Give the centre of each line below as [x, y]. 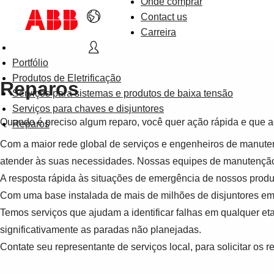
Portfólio [30, 63]
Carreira [158, 32]
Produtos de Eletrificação [67, 78]
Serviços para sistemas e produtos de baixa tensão [123, 93]
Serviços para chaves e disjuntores [88, 109]
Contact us [164, 17]
